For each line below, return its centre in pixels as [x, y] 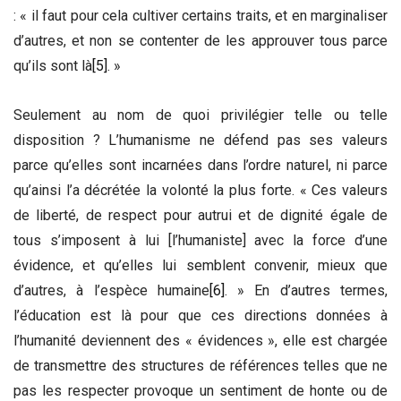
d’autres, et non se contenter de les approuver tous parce [200, 41]
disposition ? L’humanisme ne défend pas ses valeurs [200, 141]
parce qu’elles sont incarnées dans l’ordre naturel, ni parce [200, 166]
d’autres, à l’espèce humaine [111, 291]
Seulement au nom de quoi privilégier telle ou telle [200, 115]
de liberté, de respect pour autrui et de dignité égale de [200, 216]
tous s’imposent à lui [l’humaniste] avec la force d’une [200, 241]
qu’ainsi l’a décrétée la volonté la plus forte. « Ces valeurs [200, 191]
